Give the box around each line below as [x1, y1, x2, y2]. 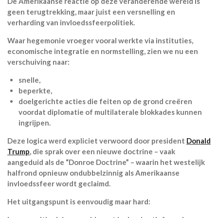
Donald [186, 136, 211, 145]
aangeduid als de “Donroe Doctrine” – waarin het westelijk [7, 157, 205, 166]
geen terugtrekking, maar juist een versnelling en [7, 7, 175, 16]
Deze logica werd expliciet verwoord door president [7, 136, 186, 145]
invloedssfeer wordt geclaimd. [7, 179, 110, 188]
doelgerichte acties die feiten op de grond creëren [18, 96, 192, 106]
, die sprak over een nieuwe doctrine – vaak [30, 146, 175, 156]
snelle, [18, 75, 40, 84]
